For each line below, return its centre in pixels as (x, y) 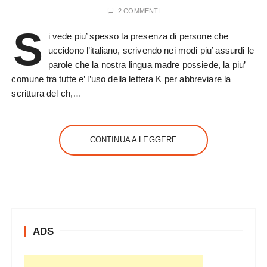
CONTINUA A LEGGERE (133, 140)
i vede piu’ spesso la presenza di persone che (138, 36)
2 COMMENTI (139, 11)
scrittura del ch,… (47, 93)
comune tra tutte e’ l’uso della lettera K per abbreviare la (121, 79)
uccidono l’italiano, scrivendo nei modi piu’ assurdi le (151, 50)
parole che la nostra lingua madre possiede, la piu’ (147, 65)
